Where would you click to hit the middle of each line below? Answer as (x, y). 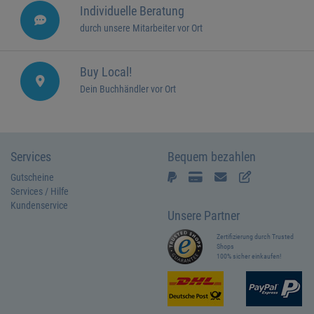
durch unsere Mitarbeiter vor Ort (141, 28)
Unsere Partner (204, 216)
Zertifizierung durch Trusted (255, 236)
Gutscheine (32, 177)
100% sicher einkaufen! (249, 256)
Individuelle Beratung (132, 11)
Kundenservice (39, 205)
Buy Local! (106, 72)
